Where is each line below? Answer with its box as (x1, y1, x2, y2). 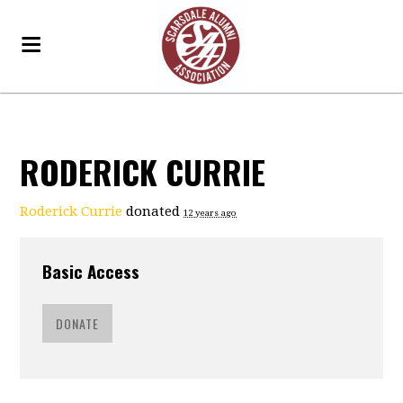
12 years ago (184, 208, 237, 218)
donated (122, 203, 184, 219)
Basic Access (42, 258, 140, 283)
